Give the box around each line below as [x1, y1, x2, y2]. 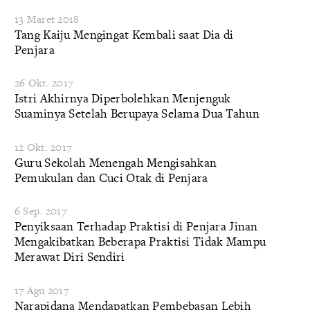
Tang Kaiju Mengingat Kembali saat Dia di [14, 26, 234, 42]
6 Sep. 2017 [14, 203, 66, 219]
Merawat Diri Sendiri [14, 248, 125, 265]
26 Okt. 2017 [14, 75, 73, 91]
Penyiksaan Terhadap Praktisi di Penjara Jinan [14, 218, 258, 235]
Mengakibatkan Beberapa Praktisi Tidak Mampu [14, 233, 266, 250]
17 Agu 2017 [14, 282, 69, 298]
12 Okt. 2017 [14, 139, 72, 154]
